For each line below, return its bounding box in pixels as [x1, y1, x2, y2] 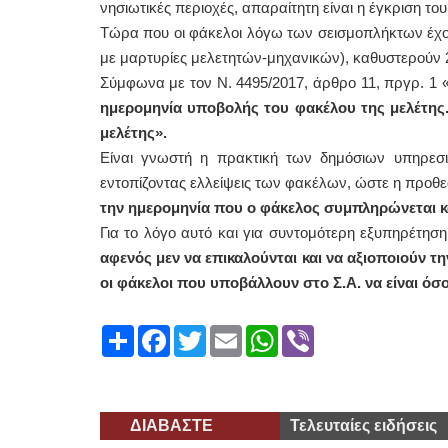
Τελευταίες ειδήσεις [289, 417, 437, 434]
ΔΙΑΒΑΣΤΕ [129, 417, 213, 434]
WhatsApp [277, 324, 352, 341]
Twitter [205, 324, 253, 341]
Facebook [169, 324, 241, 341]
